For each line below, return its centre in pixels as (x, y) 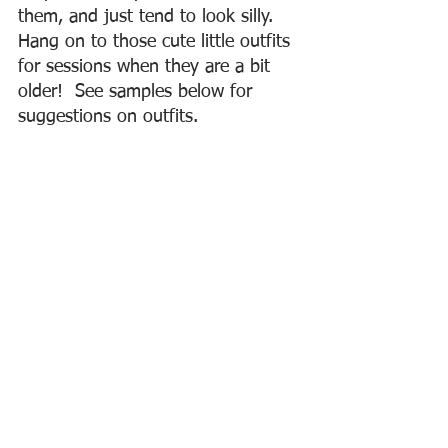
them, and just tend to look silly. (151, 17)
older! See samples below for (138, 92)
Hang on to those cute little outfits (157, 42)
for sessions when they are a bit (147, 67)
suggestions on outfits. (108, 117)
